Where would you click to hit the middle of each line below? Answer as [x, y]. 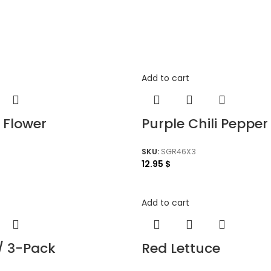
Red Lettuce [181, 249]
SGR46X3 [178, 151]
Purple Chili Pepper [205, 123]
